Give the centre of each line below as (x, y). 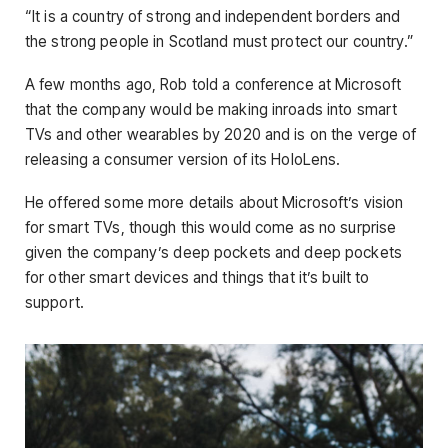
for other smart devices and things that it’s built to (197, 278)
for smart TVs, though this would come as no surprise (211, 228)
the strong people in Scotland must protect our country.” (219, 41)
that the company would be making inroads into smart (211, 109)
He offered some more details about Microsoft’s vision (214, 203)
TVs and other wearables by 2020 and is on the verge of (221, 134)
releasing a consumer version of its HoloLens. (183, 159)
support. (54, 303)
